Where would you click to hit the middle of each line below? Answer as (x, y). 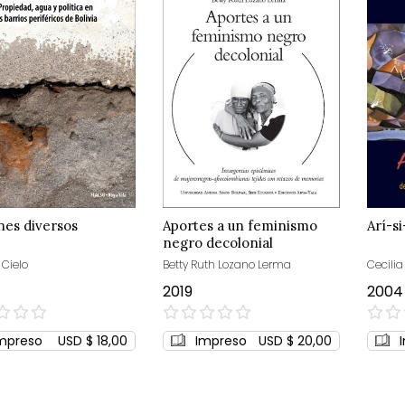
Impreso (221, 340)
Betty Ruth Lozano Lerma (227, 264)
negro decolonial (218, 242)
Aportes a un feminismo (240, 225)
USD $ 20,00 (296, 340)
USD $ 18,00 (93, 340)
